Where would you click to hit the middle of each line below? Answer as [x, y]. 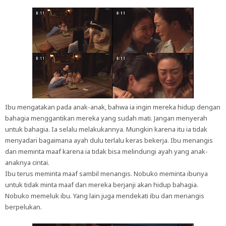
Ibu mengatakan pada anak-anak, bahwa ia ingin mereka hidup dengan [113, 107]
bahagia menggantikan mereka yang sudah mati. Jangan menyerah [106, 118]
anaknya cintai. [27, 162]
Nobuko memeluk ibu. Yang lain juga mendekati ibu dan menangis [105, 196]
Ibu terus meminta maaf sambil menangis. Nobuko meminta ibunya [106, 174]
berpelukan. [23, 207]
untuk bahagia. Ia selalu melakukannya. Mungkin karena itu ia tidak [106, 129]
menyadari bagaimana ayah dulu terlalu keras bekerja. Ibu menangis [109, 140]
